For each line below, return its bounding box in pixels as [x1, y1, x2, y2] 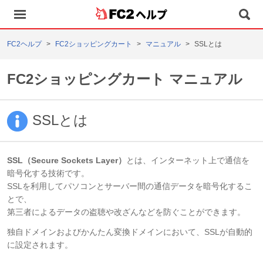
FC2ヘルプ [7, 40, 42, 48]
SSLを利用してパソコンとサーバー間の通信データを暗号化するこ [7, 181, 252, 191]
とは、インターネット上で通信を [126, 156, 249, 166]
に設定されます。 [7, 240, 73, 250]
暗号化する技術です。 [7, 168, 89, 178]
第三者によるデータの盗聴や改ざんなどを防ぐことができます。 [7, 207, 245, 217]
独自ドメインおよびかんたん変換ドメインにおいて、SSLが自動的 [7, 227, 252, 237]
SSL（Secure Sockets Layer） [7, 156, 126, 166]
